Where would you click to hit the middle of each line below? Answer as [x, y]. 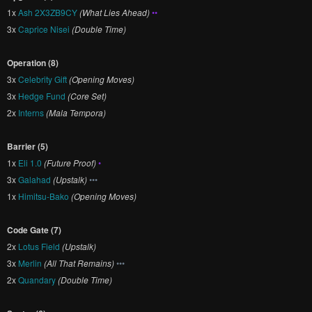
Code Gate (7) [34, 230]
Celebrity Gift [42, 79]
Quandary [37, 280]
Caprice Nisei [44, 29]
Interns [31, 112]
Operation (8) [33, 63]
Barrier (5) [28, 146]
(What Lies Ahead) [115, 12]
